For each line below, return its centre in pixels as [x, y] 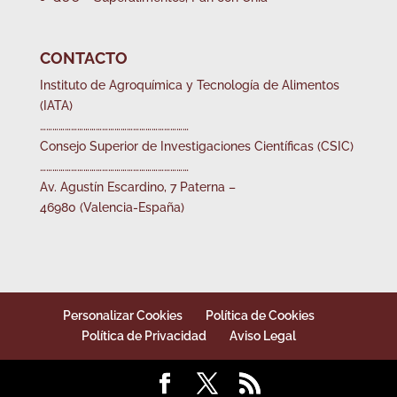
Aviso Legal [262, 336]
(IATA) [56, 105]
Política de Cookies [260, 316]
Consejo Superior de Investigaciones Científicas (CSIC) [196, 146]
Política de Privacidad [144, 336]
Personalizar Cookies [122, 316]
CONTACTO [83, 58]
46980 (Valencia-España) [112, 207]
